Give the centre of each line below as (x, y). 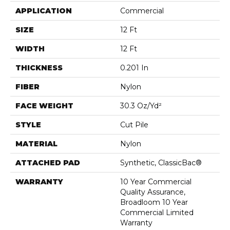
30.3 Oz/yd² (141, 106)
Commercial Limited (157, 212)
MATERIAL (36, 143)
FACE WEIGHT (44, 106)
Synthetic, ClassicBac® (161, 162)
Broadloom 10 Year (154, 202)
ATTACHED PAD (48, 162)
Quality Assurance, (153, 192)
